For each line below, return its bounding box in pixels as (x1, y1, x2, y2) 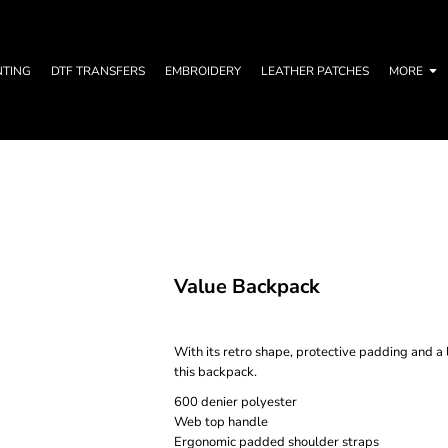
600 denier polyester (174, 393, 297, 411)
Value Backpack (174, 273, 320, 300)
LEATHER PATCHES (261, 63, 369, 80)
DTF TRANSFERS (51, 63, 145, 80)
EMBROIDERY (165, 63, 241, 80)
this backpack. (174, 363, 257, 381)
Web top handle (174, 413, 268, 431)
